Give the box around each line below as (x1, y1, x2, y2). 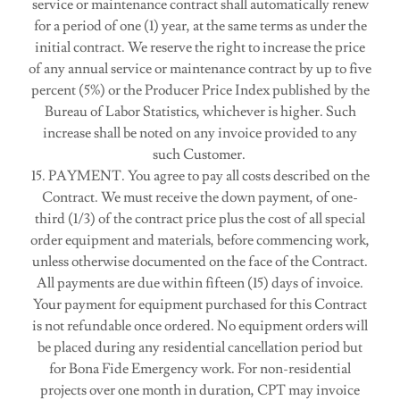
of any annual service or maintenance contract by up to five (29, 60, 371, 78)
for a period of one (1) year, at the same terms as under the (33, 17, 367, 35)
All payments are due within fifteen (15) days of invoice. (37, 274, 363, 292)
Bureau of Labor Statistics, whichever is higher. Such (44, 103, 356, 121)
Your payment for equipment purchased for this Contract (33, 296, 367, 313)
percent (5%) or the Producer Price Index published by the (30, 81, 370, 99)
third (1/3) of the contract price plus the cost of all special (35, 210, 365, 228)
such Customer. (152, 146, 248, 163)
